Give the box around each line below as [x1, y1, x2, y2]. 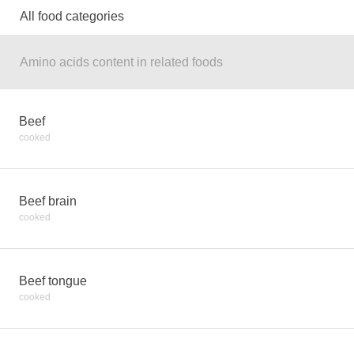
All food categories [20, 9, 124, 23]
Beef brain [19, 194, 77, 208]
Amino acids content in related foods [20, 55, 223, 69]
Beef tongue [19, 274, 87, 288]
